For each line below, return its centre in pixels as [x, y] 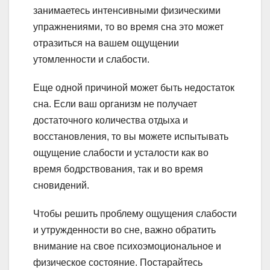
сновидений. [61, 185]
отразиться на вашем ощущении [106, 43]
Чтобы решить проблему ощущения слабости [135, 213]
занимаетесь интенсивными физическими [127, 10]
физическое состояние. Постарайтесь [118, 262]
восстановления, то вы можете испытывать [131, 136]
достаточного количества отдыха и [111, 120]
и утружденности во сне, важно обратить [124, 230]
